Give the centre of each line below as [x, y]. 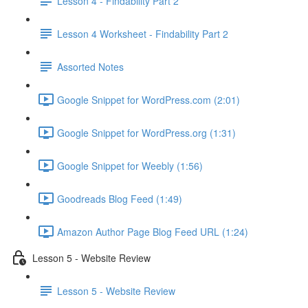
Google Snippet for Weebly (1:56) [130, 165]
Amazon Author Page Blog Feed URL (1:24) [153, 231]
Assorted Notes [90, 66]
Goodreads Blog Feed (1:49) [120, 198]
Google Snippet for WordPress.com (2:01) [148, 99]
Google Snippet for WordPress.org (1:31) [146, 132]
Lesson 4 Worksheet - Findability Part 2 [143, 33]
